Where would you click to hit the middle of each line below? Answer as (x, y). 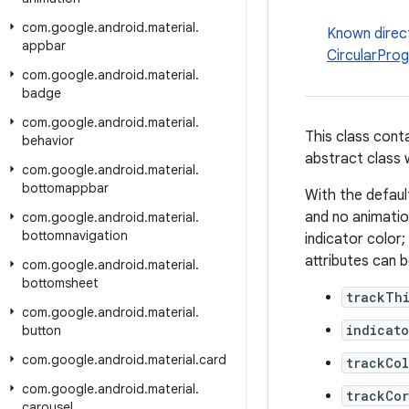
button (42, 330)
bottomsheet (60, 283)
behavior (48, 141)
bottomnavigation (75, 236)
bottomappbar (65, 188)
